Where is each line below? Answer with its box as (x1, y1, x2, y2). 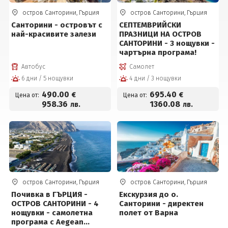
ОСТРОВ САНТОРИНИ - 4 (11, 199, 88, 208)
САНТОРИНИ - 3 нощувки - (119, 39, 215, 48)
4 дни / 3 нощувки (151, 75, 182, 82)
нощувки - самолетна (11, 208, 93, 217)
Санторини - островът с (11, 20, 102, 30)
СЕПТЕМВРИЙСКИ (119, 20, 182, 30)
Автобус (21, 63, 45, 70)
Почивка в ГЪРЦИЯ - (11, 190, 88, 199)
